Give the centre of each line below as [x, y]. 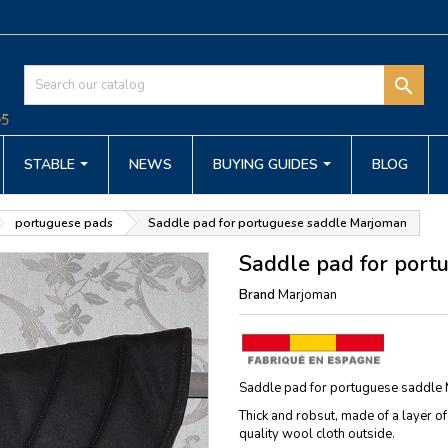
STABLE [51, 164]
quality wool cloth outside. [317, 434]
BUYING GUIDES [267, 164]
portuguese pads [64, 223]
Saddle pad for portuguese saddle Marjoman [277, 223]
